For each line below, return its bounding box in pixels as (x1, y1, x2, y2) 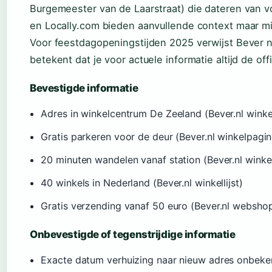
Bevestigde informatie (30, 82, 138, 95)
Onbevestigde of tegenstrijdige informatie (30, 228, 236, 241)
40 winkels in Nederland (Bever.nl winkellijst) (41, 177, 243, 189)
